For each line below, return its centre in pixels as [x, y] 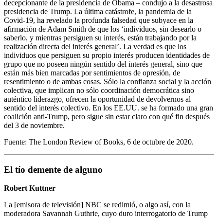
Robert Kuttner [30, 188]
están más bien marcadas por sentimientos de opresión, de [92, 73]
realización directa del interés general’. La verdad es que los [95, 46]
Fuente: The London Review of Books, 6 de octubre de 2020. [99, 142]
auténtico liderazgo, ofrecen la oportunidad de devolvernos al [97, 99]
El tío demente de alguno [53, 169]
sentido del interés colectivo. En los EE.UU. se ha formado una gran [109, 108]
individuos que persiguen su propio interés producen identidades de [107, 55]
